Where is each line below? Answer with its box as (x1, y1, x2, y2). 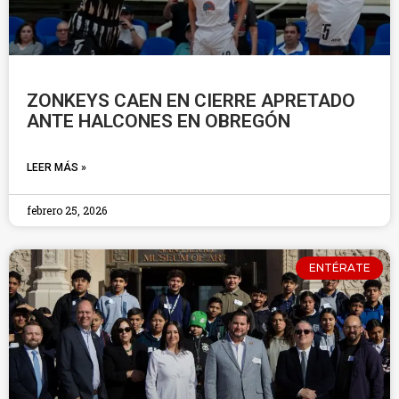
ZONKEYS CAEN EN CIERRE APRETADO (27, 90, 355, 111)
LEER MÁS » (27, 161, 86, 174)
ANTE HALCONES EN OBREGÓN (27, 110, 290, 132)
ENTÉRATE (308, 261, 370, 275)
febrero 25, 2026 (27, 203, 107, 217)
